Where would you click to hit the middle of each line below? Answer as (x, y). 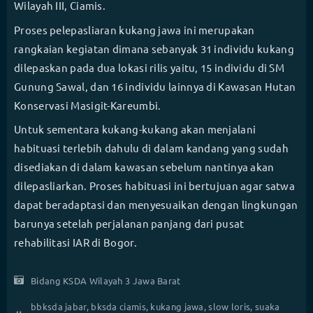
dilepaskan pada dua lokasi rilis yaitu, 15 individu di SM (150, 67)
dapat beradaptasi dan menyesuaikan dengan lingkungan (156, 205)
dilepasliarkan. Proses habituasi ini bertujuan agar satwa (155, 186)
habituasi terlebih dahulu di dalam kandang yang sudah (151, 148)
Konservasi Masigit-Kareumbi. (88, 105)
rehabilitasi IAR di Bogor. (75, 242)
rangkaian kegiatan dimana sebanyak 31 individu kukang (154, 48)
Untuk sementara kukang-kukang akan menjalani (135, 129)
